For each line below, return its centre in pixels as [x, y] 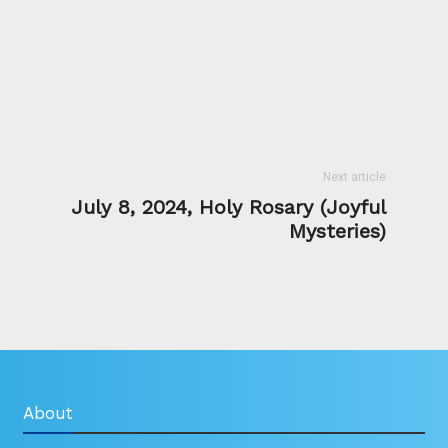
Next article [354, 176]
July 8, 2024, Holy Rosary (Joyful [228, 206]
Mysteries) [337, 230]
